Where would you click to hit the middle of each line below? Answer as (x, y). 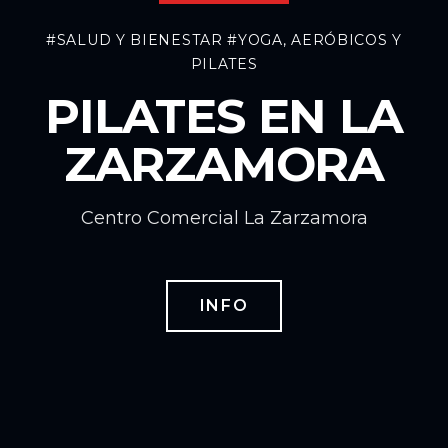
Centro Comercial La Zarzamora (224, 218)
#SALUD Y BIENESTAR (134, 40)
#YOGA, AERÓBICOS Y (314, 40)
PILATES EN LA (224, 116)
